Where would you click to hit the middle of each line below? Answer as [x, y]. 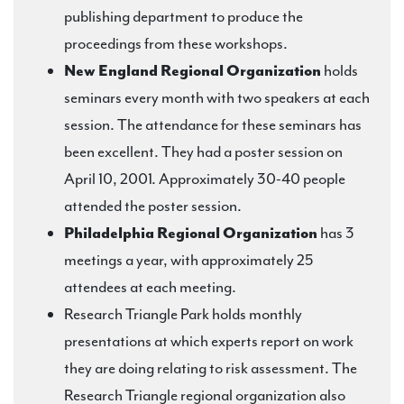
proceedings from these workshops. [176, 43]
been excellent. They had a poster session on [203, 151]
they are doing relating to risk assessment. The [211, 368]
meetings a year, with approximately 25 [188, 260]
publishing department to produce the [184, 16]
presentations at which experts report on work [209, 341]
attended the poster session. [153, 206]
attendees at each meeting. [150, 287]
